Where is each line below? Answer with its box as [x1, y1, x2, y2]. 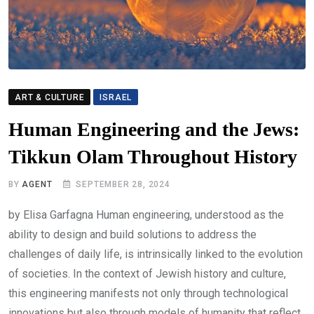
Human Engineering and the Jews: [8, 118, 299, 140]
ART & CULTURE [15, 92, 85, 102]
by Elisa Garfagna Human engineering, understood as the [8, 207, 284, 221]
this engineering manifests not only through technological [8, 286, 288, 300]
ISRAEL [100, 92, 132, 102]
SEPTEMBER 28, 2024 [76, 179, 170, 189]
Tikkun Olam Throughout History [8, 145, 297, 168]
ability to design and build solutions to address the [8, 227, 257, 241]
